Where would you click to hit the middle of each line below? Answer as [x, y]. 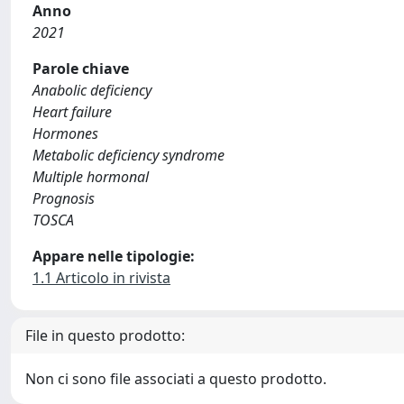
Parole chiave [81, 69]
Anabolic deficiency [92, 90]
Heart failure [72, 112]
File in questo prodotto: [105, 335]
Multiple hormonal [91, 177]
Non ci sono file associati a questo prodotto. [176, 379]
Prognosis [64, 198]
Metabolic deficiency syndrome [129, 155]
